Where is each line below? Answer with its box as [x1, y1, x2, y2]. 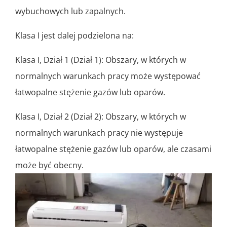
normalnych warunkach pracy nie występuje [15, 127, 183, 138]
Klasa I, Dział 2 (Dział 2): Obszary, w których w [15, 110, 186, 122]
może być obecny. [15, 159, 84, 171]
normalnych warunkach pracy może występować [15, 70, 201, 82]
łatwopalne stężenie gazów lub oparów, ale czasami [15, 143, 211, 155]
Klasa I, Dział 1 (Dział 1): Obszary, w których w [15, 54, 186, 65]
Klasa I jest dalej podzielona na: [15, 29, 134, 41]
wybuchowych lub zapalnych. [15, 5, 126, 17]
